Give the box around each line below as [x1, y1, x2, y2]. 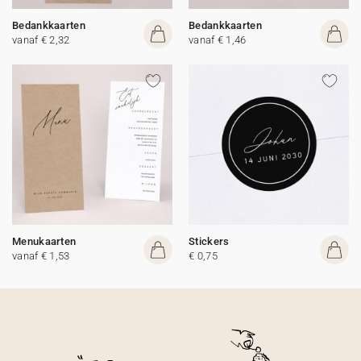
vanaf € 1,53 [12, 250, 70, 262]
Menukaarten [12, 235, 77, 247]
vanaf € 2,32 [12, 34, 70, 46]
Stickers [189, 235, 230, 247]
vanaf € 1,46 [189, 34, 247, 46]
